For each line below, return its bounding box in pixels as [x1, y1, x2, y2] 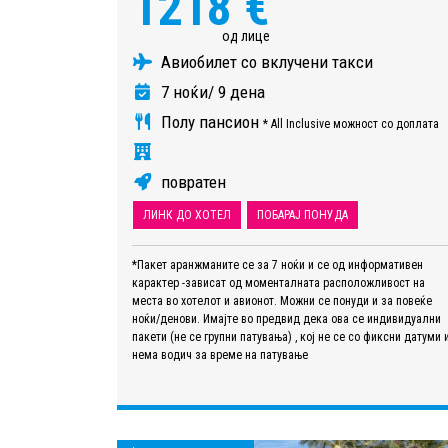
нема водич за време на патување [132, 348, 308, 363]
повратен [157, 172, 226, 193]
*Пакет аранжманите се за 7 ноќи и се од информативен [132, 258, 423, 273]
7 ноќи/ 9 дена [157, 82, 265, 103]
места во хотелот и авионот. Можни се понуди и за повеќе [132, 294, 432, 309]
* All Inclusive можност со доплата [263, 117, 439, 132]
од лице [222, 28, 270, 45]
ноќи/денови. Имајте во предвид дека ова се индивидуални [132, 312, 441, 327]
